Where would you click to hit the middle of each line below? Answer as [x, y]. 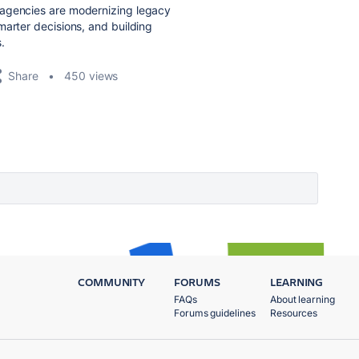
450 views [91, 76]
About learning [303, 299]
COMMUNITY [112, 282]
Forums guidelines [215, 313]
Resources [294, 313]
